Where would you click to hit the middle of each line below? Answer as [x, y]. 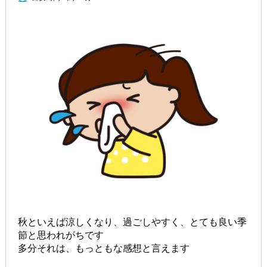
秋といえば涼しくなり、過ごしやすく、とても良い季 [132, 222]
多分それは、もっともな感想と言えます [103, 248]
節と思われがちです [60, 235]
